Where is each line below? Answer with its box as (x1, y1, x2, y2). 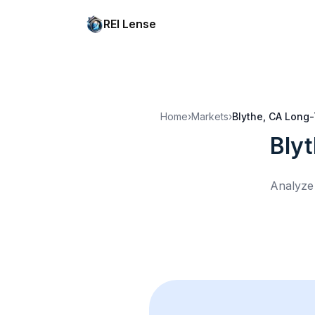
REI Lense (103, 17, 156, 31)
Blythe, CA (232, 110, 282, 122)
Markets (191, 110, 229, 122)
